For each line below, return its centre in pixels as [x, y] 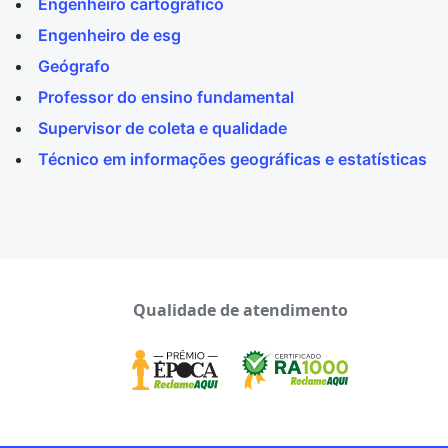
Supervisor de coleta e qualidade [162, 128]
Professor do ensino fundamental [166, 97]
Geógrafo [74, 66]
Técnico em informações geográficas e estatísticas [232, 159]
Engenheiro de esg [109, 35]
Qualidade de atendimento [240, 310]
